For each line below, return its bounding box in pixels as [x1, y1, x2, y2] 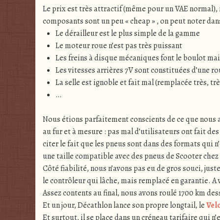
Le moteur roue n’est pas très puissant [55, 40, 182, 51]
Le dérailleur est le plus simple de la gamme [55, 27, 200, 39]
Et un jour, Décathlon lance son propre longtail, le [43, 200, 206, 211]
